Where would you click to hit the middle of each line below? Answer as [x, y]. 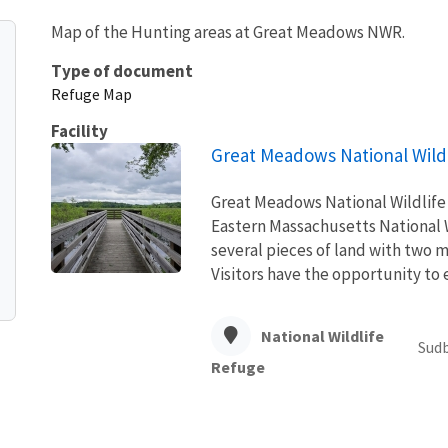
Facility [79, 130]
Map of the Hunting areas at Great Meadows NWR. [228, 31]
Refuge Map [91, 93]
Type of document [122, 70]
